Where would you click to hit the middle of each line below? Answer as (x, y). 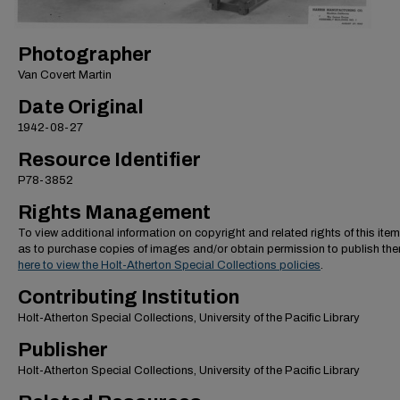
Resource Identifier (109, 160)
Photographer (85, 54)
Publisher (63, 350)
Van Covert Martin (65, 75)
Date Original (81, 107)
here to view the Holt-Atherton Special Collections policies (169, 265)
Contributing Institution (129, 297)
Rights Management (114, 212)
